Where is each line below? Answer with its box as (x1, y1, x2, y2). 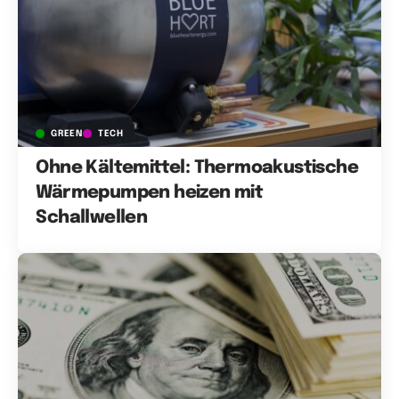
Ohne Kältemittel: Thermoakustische (36, 158, 358, 177)
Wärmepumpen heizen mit (36, 183, 264, 202)
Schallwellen (36, 208, 148, 227)
